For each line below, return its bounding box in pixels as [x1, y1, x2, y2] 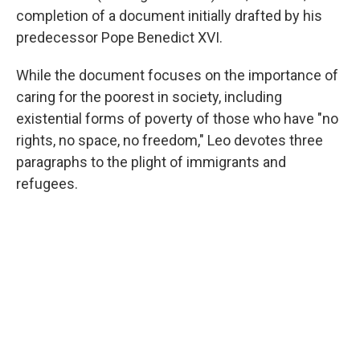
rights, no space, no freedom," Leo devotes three [16, 132, 323, 149]
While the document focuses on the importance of [16, 67, 338, 84]
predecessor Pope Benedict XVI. [16, 29, 223, 46]
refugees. [16, 175, 78, 192]
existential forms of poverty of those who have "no [16, 110, 338, 127]
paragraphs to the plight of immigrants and [16, 153, 286, 170]
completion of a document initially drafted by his [16, 7, 322, 24]
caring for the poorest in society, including [16, 88, 282, 105]
